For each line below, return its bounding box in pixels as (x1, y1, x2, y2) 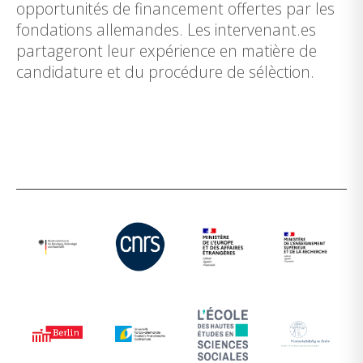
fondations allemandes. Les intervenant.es (16, 19, 316, 41)
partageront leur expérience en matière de (16, 40, 317, 62)
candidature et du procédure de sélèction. (16, 61, 314, 83)
